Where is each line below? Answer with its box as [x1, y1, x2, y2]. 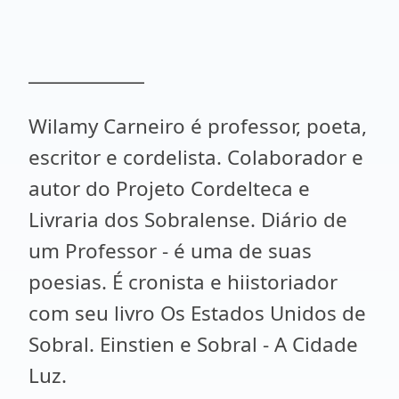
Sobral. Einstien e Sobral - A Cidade [28, 330, 358, 358]
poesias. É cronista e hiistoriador [28, 268, 338, 296]
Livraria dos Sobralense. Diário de [28, 206, 347, 233]
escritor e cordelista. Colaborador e [28, 143, 363, 171]
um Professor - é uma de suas [28, 237, 312, 265]
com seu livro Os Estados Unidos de [28, 299, 366, 327]
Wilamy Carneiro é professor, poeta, [28, 112, 367, 140]
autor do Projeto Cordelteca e [28, 175, 310, 202]
